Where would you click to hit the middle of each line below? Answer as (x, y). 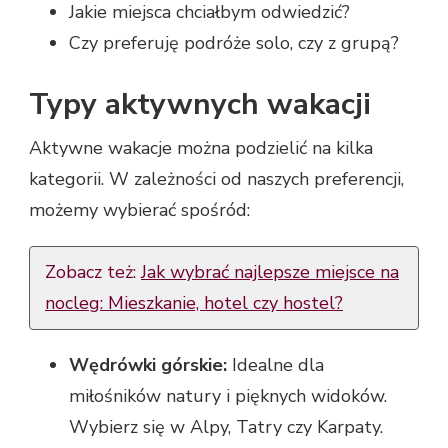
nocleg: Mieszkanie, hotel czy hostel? (194, 302)
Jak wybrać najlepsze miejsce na (270, 271)
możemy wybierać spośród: (139, 209)
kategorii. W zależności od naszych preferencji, (216, 178)
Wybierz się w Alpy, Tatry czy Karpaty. (226, 426)
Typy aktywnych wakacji (200, 104)
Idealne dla (275, 364)
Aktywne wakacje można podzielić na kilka (201, 147)
